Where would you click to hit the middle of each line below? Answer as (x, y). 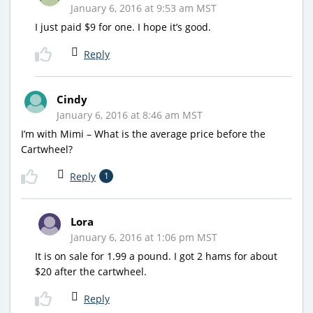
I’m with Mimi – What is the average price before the (143, 133)
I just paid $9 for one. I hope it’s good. (123, 27)
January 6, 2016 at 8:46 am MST (130, 115)
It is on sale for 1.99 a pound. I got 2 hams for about (156, 256)
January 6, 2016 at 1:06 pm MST (144, 237)
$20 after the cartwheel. (91, 271)
